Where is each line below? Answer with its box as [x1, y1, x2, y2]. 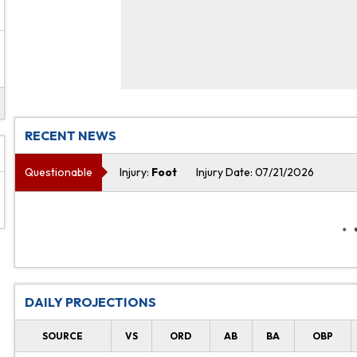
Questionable [24, 164, 92, 179]
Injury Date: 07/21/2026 [195, 164, 314, 179]
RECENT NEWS [24, 127, 116, 143]
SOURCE [42, 329, 84, 342]
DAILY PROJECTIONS [24, 293, 156, 310]
